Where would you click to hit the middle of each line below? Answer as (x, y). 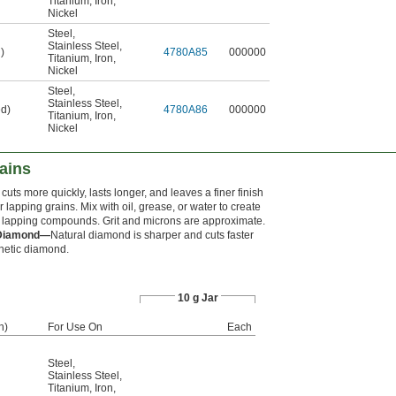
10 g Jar (198, 298)
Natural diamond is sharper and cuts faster (152, 236)
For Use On (75, 327)
